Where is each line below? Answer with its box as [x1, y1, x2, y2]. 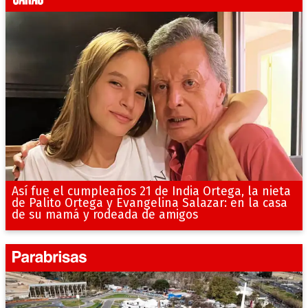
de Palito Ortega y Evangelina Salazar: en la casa [11, 196, 287, 211]
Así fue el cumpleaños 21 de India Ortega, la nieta [11, 184, 291, 199]
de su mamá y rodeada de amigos [11, 208, 198, 223]
